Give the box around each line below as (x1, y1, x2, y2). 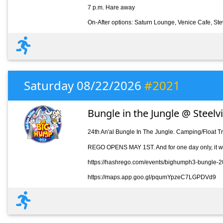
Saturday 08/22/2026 (24, 77, 144, 94)
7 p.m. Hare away (87, 3, 135, 11)
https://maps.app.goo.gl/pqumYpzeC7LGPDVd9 (87, 173, 216, 181)
